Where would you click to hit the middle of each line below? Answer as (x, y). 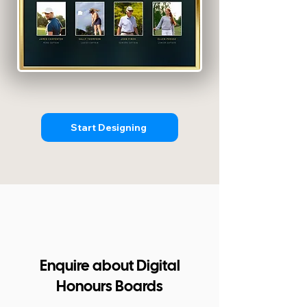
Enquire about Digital (110, 267)
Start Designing (108, 128)
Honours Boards (110, 287)
